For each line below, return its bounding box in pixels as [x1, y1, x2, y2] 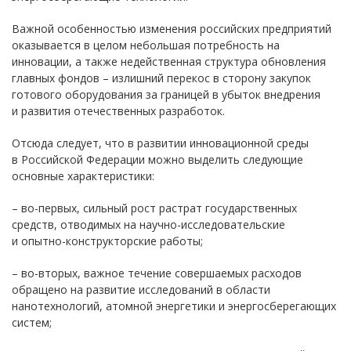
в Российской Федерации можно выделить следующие [12, 151, 303, 167]
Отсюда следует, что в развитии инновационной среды [12, 135, 309, 150]
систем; [12, 314, 52, 330]
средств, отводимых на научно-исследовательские [12, 216, 285, 232]
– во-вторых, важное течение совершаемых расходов [12, 265, 302, 280]
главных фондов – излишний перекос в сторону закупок [12, 70, 311, 85]
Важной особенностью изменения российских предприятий [12, 20, 331, 36]
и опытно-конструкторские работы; [12, 233, 203, 248]
